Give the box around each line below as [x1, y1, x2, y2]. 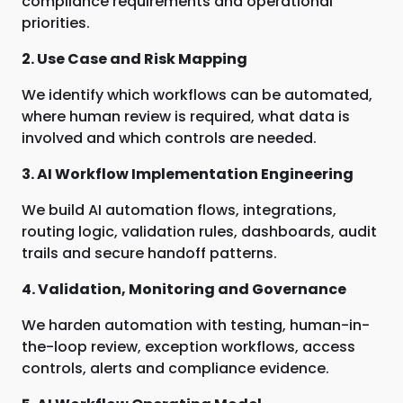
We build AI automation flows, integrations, [22, 200, 336, 220]
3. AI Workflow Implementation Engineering [22, 164, 354, 184]
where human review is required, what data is [22, 106, 350, 127]
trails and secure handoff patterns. [22, 243, 277, 264]
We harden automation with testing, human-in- [22, 315, 370, 336]
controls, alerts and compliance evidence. [22, 358, 329, 379]
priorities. [22, 13, 90, 33]
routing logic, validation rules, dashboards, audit [22, 221, 377, 242]
